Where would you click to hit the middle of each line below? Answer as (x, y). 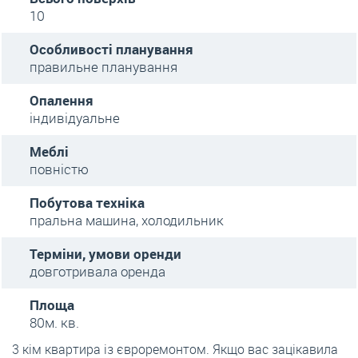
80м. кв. (54, 322)
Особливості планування (111, 49)
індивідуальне (75, 118)
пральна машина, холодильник (127, 220)
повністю (59, 169)
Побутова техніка (87, 203)
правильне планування (103, 67)
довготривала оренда (97, 271)
